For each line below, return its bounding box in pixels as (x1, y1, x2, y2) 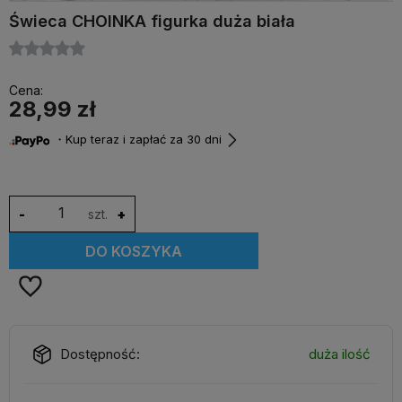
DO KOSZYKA (85, 241, 183, 260)
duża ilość (309, 345, 371, 363)
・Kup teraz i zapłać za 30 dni (50, 132, 222, 147)
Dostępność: (60, 345, 140, 363)
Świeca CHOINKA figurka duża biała (9, 12, 295, 31)
